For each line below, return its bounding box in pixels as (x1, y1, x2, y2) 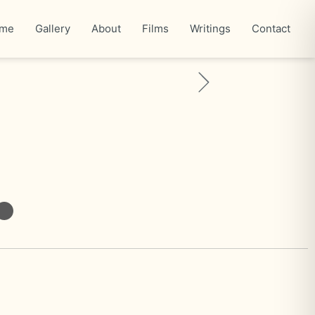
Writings (190, 22, 231, 35)
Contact (252, 22, 290, 35)
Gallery (35, 22, 70, 35)
